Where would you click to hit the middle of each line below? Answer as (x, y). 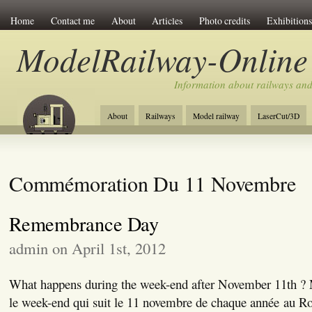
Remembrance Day (84, 223)
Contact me (72, 20)
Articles (167, 20)
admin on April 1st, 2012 (87, 248)
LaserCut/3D (279, 116)
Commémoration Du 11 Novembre (152, 183)
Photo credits (224, 20)
